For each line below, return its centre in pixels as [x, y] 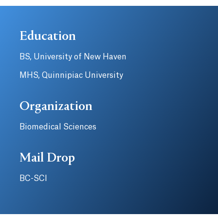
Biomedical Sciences [58, 127]
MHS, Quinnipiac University [71, 75]
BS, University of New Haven [73, 57]
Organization [56, 107]
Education [48, 37]
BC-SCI [33, 179]
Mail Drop [47, 159]
